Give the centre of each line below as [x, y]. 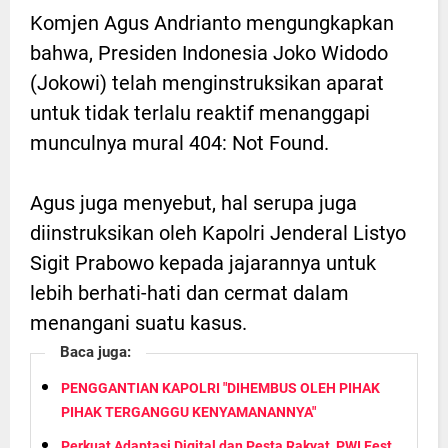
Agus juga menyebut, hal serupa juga [193, 203]
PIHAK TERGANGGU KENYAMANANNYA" [188, 412]
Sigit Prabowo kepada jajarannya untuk [203, 263]
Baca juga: [95, 352]
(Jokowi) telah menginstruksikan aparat [207, 83]
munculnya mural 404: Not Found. [179, 143]
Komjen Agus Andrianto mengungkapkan [212, 23]
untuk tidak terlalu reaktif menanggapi [200, 113]
